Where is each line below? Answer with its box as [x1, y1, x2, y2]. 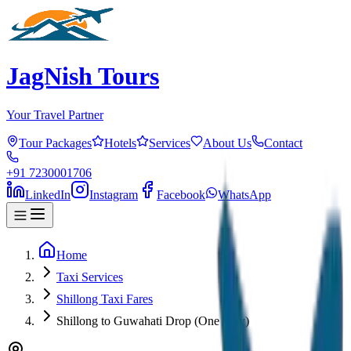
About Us [203, 136, 251, 150]
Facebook [157, 187, 205, 201]
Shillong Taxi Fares [56, 291, 153, 306]
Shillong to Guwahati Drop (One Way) [56, 313, 249, 327]
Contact [264, 136, 302, 150]
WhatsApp [218, 187, 271, 201]
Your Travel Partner [6, 107, 103, 121]
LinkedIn [25, 187, 71, 201]
